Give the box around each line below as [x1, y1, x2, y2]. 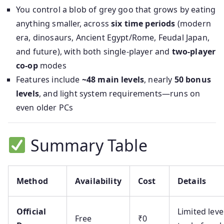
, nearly [144, 74, 174, 85]
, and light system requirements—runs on [38, 88, 200, 99]
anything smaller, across [16, 18, 111, 29]
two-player [171, 46, 216, 57]
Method [16, 175, 48, 186]
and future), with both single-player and [16, 46, 172, 57]
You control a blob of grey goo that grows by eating [16, 4, 216, 15]
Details [177, 175, 206, 186]
